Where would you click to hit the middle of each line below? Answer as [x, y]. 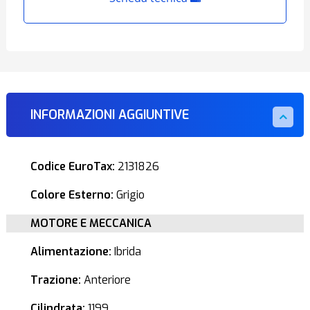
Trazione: [55, 280]
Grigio [129, 195]
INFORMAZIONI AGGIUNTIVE [109, 115]
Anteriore [106, 280]
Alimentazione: [71, 252]
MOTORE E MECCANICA [91, 223]
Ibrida [126, 252]
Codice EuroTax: [72, 166]
